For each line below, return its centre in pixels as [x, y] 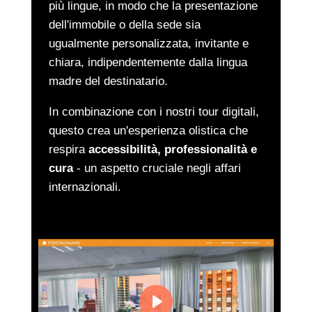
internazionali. [85, 187]
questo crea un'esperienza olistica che [148, 131]
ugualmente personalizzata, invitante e [148, 44]
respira [68, 149]
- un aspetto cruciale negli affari [157, 168]
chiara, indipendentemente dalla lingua [148, 62]
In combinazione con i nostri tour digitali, [154, 112]
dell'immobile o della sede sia [124, 25]
